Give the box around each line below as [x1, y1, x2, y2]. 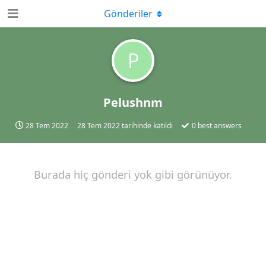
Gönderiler [104, 7, 153, 20]
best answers [196, 121, 242, 131]
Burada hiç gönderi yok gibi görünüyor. [34, 167, 232, 182]
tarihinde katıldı [120, 121, 173, 131]
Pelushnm [103, 94, 163, 110]
